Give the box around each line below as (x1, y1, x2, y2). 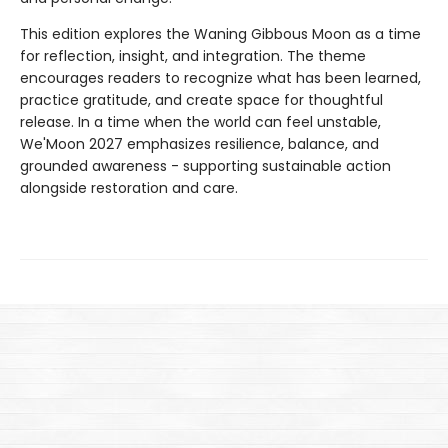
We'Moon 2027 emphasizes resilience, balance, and (20, 134, 379, 154)
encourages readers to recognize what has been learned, (20, 68, 421, 88)
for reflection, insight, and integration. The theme (20, 46, 366, 66)
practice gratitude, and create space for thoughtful (20, 90, 383, 110)
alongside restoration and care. (20, 178, 238, 198)
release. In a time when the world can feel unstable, (20, 112, 381, 132)
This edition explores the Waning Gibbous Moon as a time (20, 24, 421, 44)
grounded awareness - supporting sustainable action (20, 156, 391, 176)
